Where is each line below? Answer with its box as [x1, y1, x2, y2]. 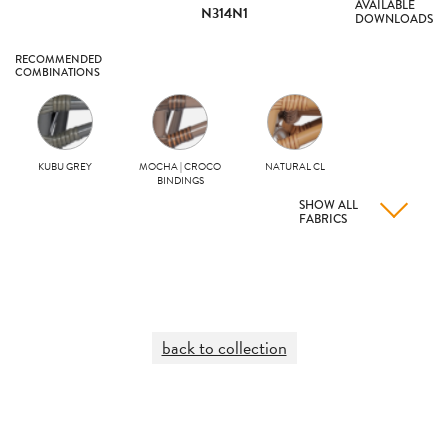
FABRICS [299, 210, 347, 228]
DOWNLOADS [355, 10, 433, 28]
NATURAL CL [265, 159, 325, 174]
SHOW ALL [299, 196, 358, 214]
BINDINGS [156, 173, 204, 188]
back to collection [161, 334, 287, 361]
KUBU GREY [38, 159, 92, 174]
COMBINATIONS [15, 64, 100, 80]
